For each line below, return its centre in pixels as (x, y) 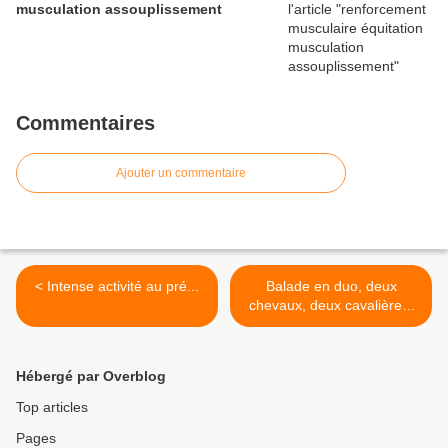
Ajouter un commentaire (181, 173)
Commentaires (85, 123)
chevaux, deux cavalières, (331, 305)
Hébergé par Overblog (91, 376)
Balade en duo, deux (331, 286)
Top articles (52, 407)
